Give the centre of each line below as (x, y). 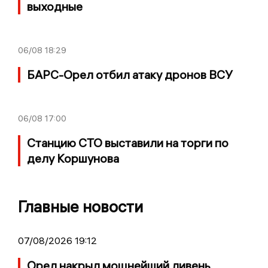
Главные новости (80, 206)
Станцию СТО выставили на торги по (128, 142)
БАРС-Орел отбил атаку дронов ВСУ (130, 74)
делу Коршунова (73, 158)
